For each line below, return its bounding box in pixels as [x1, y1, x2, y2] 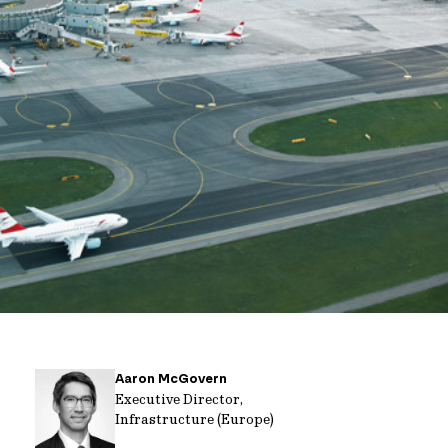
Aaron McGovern [114, 370, 227, 387]
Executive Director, [114, 390, 243, 408]
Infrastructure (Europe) [114, 410, 274, 428]
